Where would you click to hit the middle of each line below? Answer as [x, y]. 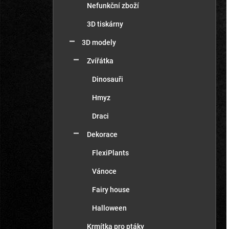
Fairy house [111, 190]
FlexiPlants [110, 153]
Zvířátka [100, 61]
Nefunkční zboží [113, 6]
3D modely [99, 42]
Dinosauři [108, 79]
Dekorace [102, 134]
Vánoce [104, 171]
